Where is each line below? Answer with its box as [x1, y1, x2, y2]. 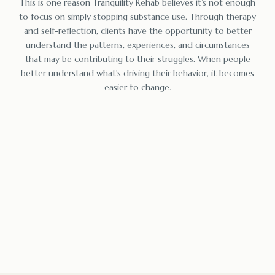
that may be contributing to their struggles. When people [25, 53, 250, 64]
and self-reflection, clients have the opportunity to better [23, 25, 252, 36]
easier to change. [104, 81, 171, 93]
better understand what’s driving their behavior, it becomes [21, 67, 254, 79]
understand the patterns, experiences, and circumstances [25, 39, 250, 50]
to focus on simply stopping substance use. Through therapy [19, 10, 256, 22]
